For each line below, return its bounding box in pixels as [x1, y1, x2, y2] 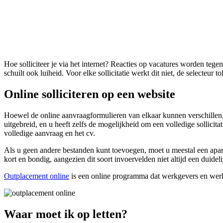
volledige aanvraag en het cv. [4, 128, 95, 137]
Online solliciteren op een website [4, 87, 175, 101]
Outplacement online [4, 171, 69, 180]
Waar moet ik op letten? [4, 207, 127, 221]
